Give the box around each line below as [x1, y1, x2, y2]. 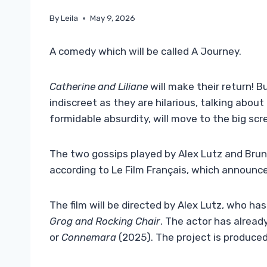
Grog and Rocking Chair [49, 215, 160, 228]
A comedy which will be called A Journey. [49, 45, 241, 58]
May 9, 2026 [90, 13, 136, 23]
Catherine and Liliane [49, 80, 148, 93]
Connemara [61, 231, 119, 244]
